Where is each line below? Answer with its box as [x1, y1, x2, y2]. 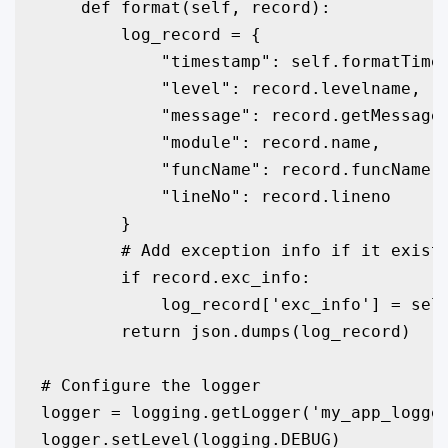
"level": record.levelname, [40, 78, 421, 98]
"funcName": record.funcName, [40, 159, 441, 179]
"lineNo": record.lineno [40, 186, 391, 206]
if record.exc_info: [40, 267, 311, 287]
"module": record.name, [40, 132, 381, 152]
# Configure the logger [40, 375, 261, 395]
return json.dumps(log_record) [40, 321, 411, 341]
